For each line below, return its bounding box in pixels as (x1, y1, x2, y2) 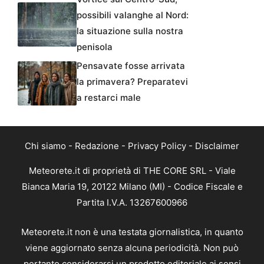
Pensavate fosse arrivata (77, 60, 185, 72)
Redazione (75, 140, 119, 152)
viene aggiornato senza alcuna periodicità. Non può (25, 242, 239, 253)
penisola (77, 41, 113, 53)
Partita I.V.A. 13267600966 (77, 197, 187, 209)
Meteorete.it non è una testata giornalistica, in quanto (21, 226, 243, 237)
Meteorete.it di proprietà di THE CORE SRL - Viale (28, 165, 236, 177)
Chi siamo (25, 140, 66, 152)
